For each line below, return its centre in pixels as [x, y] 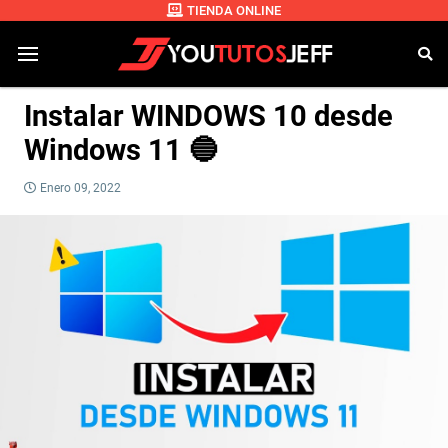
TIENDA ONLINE [234, 11]
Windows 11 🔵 [121, 150]
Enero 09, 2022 [80, 188]
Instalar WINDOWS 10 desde [208, 116]
